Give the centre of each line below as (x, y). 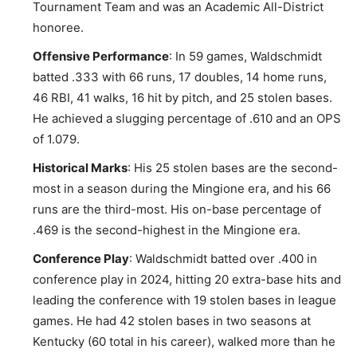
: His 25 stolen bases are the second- (233, 168)
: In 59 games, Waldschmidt (245, 57)
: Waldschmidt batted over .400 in (223, 259)
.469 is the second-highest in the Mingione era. (167, 230)
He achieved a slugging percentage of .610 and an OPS (187, 119)
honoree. (58, 28)
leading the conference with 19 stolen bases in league (184, 300)
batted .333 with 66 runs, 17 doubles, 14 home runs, (180, 77)
